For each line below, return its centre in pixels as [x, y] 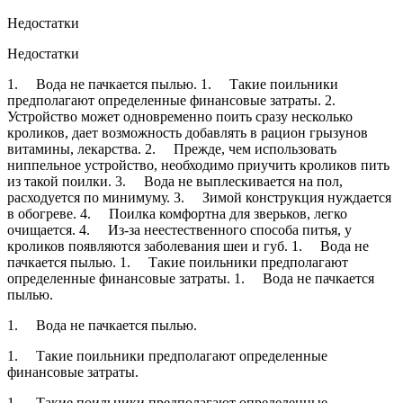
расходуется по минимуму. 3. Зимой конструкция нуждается [199, 197]
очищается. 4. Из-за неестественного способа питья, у [179, 229]
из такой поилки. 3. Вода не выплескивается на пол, [175, 181]
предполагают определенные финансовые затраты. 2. [179, 100]
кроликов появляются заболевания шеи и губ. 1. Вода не [188, 246]
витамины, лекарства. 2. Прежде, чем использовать [172, 148]
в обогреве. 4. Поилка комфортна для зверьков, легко [177, 213]
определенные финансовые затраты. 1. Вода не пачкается [191, 278]
